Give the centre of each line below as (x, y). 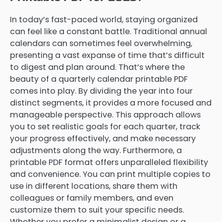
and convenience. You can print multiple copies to (110, 174)
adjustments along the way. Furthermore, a (96, 151)
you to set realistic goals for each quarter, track (105, 127)
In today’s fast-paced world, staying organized (104, 20)
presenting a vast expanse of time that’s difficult (107, 55)
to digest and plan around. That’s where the (97, 67)
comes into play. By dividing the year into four (101, 91)
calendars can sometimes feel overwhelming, (101, 44)
